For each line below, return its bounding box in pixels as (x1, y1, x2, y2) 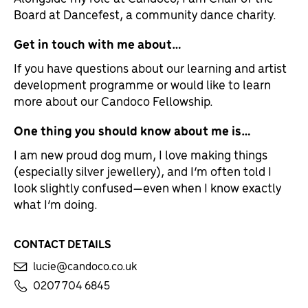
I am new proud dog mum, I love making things (14, 145, 267, 163)
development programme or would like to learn (14, 75, 271, 93)
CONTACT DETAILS (14, 235, 111, 252)
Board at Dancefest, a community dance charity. (14, 5, 276, 23)
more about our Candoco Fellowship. (14, 91, 213, 109)
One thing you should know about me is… (14, 121, 251, 140)
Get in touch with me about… (14, 34, 181, 53)
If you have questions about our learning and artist (14, 58, 287, 76)
